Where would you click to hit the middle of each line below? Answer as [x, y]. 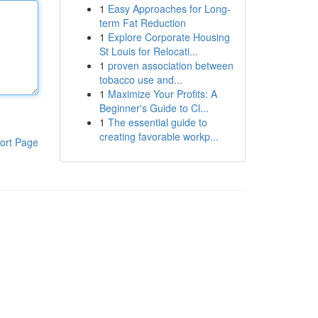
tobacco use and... [141, 79]
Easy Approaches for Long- [169, 9]
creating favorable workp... [159, 136]
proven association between [170, 65]
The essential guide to [157, 122]
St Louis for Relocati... [148, 51]
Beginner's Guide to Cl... [154, 108]
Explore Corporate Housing [169, 37]
